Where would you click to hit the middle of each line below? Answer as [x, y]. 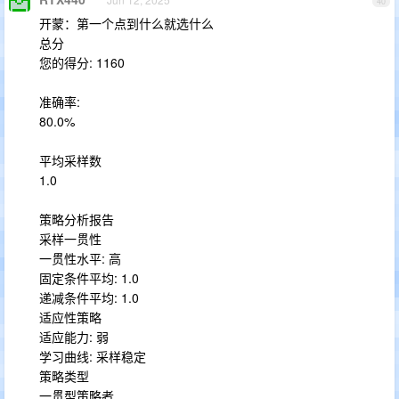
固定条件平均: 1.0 [89, 278]
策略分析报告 [77, 219]
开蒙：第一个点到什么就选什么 [126, 23]
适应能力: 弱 [74, 337]
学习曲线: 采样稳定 [93, 356]
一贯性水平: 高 [80, 258]
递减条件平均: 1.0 [89, 297]
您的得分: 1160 [82, 62]
